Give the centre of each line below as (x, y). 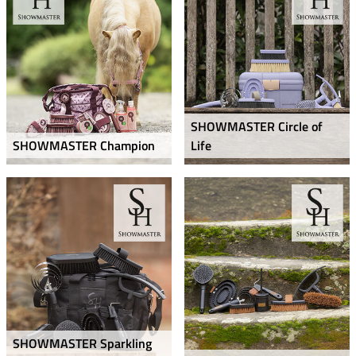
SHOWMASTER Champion (84, 146)
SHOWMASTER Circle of (257, 127)
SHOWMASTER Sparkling (82, 343)
